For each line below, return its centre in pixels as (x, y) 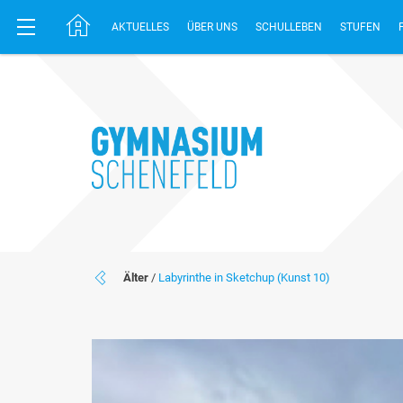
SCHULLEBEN (289, 27)
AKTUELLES (140, 27)
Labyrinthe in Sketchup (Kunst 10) (244, 278)
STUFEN (360, 27)
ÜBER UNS (212, 27)
